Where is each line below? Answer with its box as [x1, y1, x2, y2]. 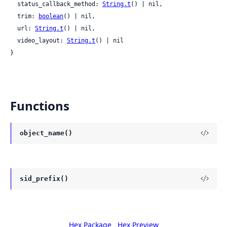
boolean [39, 12, 63, 20]
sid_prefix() [20, 174, 68, 182]
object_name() [20, 129, 72, 137]
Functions [10, 97, 69, 114]
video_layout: [17, 36, 67, 44]
